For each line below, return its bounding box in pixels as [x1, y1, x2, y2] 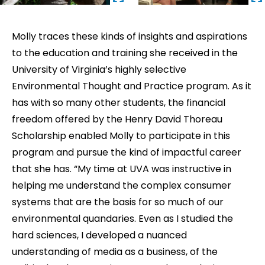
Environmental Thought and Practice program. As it [12, 79, 251, 93]
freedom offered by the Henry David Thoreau [12, 112, 222, 126]
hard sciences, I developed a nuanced [12, 228, 187, 242]
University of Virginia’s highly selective [12, 62, 186, 76]
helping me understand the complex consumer [12, 178, 231, 192]
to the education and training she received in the [12, 46, 238, 60]
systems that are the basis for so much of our [12, 195, 224, 209]
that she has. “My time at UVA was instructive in [12, 161, 231, 176]
